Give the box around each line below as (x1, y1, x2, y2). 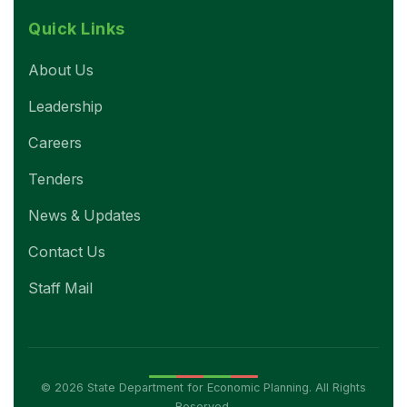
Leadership (28, 96, 103, 115)
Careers (28, 133, 82, 152)
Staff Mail (28, 278, 93, 297)
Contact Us (28, 242, 105, 261)
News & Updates (28, 205, 141, 224)
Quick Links (28, 18, 125, 38)
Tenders (28, 169, 84, 188)
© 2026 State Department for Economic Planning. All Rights (41, 380, 366, 394)
